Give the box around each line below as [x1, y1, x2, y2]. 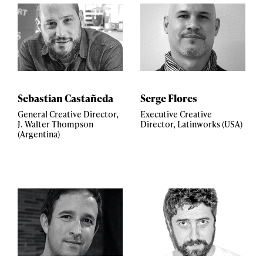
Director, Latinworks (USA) [140, 119, 242, 130]
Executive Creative [140, 109, 212, 120]
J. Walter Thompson [18, 119, 93, 130]
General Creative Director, [18, 109, 119, 120]
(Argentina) [18, 129, 60, 140]
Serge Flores [140, 91, 197, 105]
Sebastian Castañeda [18, 91, 113, 105]
